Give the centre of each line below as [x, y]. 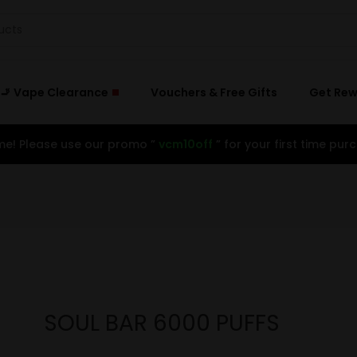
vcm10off [186, 144]
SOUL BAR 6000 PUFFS [161, 323]
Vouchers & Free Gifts [214, 92]
